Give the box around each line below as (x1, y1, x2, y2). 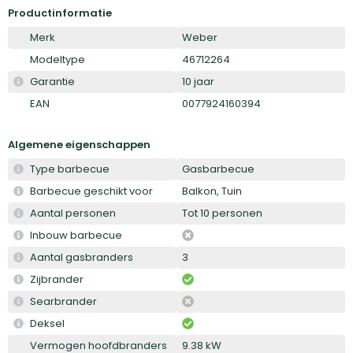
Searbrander (30, 293, 97, 309)
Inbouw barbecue (30, 227, 122, 243)
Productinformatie (8, 5, 112, 20)
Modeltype (30, 51, 85, 67)
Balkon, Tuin (182, 183, 242, 199)
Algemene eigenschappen (8, 136, 150, 152)
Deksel (30, 315, 65, 331)
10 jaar (182, 73, 214, 89)
